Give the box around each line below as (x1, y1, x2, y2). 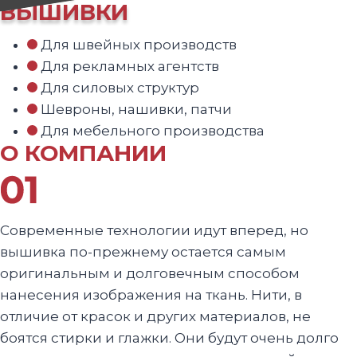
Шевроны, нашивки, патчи (41, 101, 232, 118)
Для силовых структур (41, 80, 199, 96)
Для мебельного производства (41, 123, 265, 139)
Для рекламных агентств (41, 58, 219, 75)
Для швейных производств (41, 37, 237, 53)
